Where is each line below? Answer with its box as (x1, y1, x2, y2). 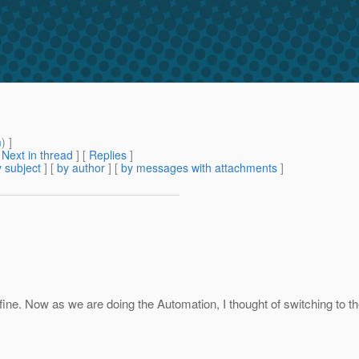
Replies (89, 147, 127, 163)
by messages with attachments (121, 159, 277, 176)
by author (57, 159, 105, 176)
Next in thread (2, 147, 73, 163)
